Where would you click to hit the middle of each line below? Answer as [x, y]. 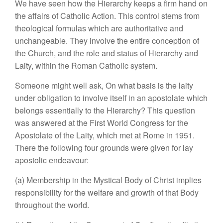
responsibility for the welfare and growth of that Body [107, 192]
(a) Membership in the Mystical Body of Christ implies [108, 180]
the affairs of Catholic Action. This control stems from [107, 16]
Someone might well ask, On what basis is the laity [104, 85]
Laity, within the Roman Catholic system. [86, 65]
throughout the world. [52, 205]
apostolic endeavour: [52, 160]
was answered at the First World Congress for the [102, 123]
